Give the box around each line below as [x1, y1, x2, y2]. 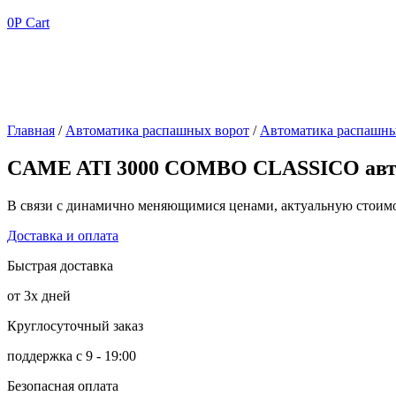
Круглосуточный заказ [7, 317, 143, 333]
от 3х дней [7, 287, 71, 303]
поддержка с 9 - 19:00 [7, 347, 136, 363]
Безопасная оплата [7, 377, 118, 393]
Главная [7, 123, 55, 138]
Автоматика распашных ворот [65, 123, 249, 138]
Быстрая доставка [7, 257, 113, 273]
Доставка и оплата [7, 227, 118, 243]
